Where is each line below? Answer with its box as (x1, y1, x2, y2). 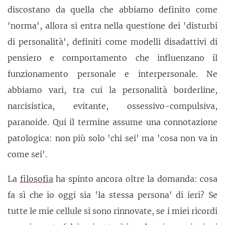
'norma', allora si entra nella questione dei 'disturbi (8, 20, 217, 31)
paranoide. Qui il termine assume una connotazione (8, 117, 217, 127)
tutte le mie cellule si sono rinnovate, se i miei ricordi (8, 206, 217, 216)
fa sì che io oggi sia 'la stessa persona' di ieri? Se (8, 190, 217, 200)
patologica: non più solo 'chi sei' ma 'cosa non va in (8, 133, 217, 143)
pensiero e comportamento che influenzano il (8, 52, 217, 63)
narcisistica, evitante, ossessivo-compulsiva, (8, 100, 217, 111)
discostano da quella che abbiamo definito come (8, 4, 217, 15)
